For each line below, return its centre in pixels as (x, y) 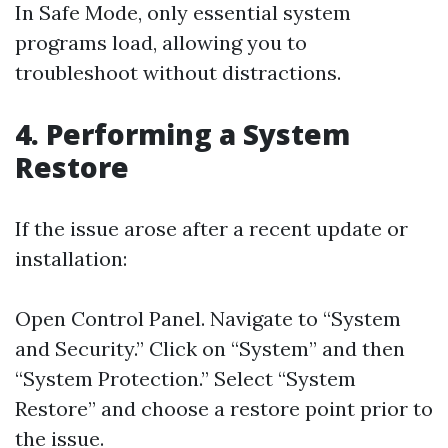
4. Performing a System (182, 134)
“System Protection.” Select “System (185, 378)
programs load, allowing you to (161, 42)
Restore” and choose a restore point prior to (224, 408)
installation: (71, 258)
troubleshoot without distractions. (178, 72)
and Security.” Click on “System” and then (210, 348)
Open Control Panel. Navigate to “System (208, 318)
